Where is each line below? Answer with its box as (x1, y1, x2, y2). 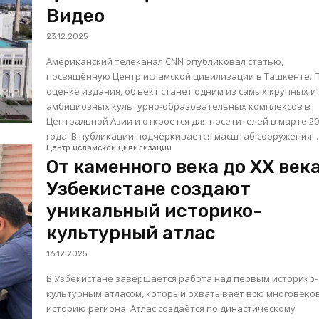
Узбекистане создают (46, 178, 251, 201)
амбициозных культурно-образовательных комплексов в (46, 100, 311, 113)
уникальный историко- (46, 200, 263, 223)
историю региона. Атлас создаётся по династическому (46, 302, 296, 315)
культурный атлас (46, 222, 216, 245)
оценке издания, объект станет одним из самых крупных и (46, 85, 317, 98)
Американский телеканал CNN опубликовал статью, (46, 55, 284, 68)
